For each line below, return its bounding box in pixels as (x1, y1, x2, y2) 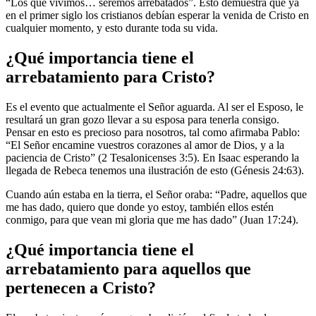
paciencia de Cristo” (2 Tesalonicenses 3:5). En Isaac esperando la (6, 152, 299, 164)
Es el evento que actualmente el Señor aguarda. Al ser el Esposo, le (6, 101, 303, 114)
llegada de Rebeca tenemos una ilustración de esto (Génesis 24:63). (6, 164, 304, 177)
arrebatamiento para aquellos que (6, 260, 251, 279)
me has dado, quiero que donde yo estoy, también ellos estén (6, 201, 274, 214)
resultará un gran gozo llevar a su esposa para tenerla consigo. (6, 114, 279, 126)
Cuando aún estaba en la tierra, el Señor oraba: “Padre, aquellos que (6, 188, 307, 201)
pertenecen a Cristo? (6, 279, 156, 298)
